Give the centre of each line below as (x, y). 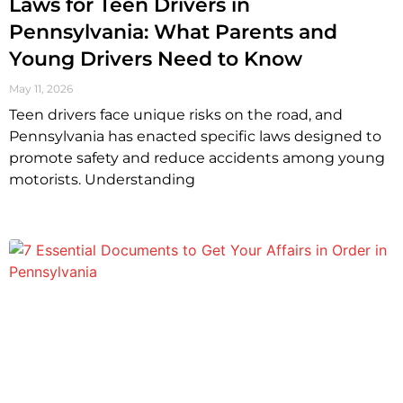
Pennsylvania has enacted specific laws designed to (195, 137)
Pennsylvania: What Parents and (173, 32)
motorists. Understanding (102, 180)
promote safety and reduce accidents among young (197, 158)
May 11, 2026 (41, 89)
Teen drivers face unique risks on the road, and (176, 115)
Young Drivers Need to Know (156, 59)
